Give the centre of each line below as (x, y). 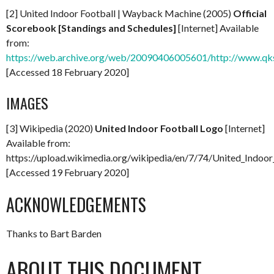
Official (250, 13)
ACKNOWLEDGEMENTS (76, 204)
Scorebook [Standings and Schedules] (91, 28)
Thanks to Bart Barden (54, 233)
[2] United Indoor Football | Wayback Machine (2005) (120, 13)
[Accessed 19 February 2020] (68, 172)
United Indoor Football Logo (159, 128)
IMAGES (27, 102)
